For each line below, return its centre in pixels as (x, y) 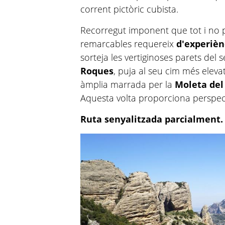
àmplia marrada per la (128, 84)
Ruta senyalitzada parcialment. (152, 119)
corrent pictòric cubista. (130, 9)
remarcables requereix (129, 44)
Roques (97, 71)
